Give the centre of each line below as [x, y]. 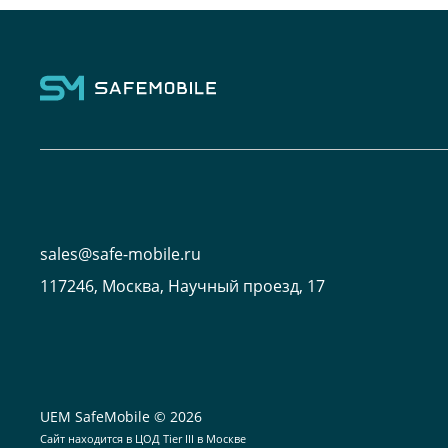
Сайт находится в [87, 438]
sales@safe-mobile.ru [120, 253]
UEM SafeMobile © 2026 [121, 416]
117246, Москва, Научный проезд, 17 [182, 285]
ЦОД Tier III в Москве [190, 438]
